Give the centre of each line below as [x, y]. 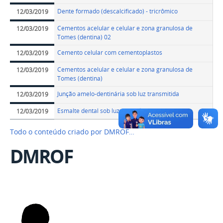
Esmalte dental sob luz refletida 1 [104, 111]
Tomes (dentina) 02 [84, 37]
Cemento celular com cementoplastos [110, 53]
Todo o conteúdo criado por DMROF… [72, 132]
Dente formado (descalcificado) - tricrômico [118, 11]
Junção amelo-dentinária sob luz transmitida [118, 94]
